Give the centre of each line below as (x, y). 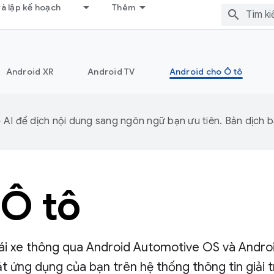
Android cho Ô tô (206, 72)
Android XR (29, 72)
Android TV (111, 72)
